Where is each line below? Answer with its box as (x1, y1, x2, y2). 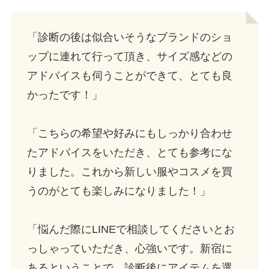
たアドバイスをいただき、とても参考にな (26, 146, 232, 159)
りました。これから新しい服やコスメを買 (26, 165, 232, 178)
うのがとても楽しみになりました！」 (26, 184, 211, 197)
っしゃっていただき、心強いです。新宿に (26, 242, 232, 255)
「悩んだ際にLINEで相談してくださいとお (26, 223, 235, 235)
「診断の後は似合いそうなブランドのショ (26, 31, 232, 43)
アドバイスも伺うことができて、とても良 (26, 69, 232, 82)
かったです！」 (26, 88, 103, 101)
